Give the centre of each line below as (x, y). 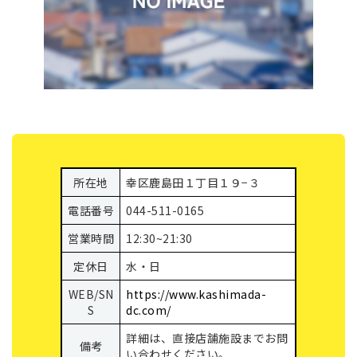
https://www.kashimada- (196, 294)
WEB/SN (91, 294)
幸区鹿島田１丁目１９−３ (193, 183)
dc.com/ (149, 310)
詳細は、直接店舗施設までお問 (207, 338)
